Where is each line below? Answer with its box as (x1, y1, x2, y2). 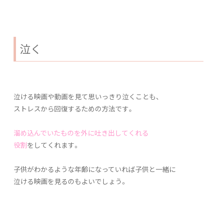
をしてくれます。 (27, 139, 80, 150)
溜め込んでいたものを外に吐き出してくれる (14, 127, 149, 138)
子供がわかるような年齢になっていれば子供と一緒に (14, 164, 176, 174)
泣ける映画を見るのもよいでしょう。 (14, 176, 127, 186)
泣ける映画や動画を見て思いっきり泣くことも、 (14, 91, 160, 101)
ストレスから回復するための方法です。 (14, 103, 134, 113)
